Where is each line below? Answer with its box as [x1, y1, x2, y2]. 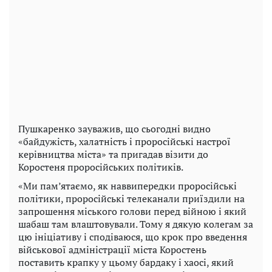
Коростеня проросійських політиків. [18, 160, 183, 174]
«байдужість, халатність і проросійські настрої [18, 134, 231, 148]
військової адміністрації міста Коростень [18, 242, 206, 256]
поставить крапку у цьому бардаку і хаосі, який [18, 255, 234, 269]
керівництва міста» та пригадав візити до [18, 147, 208, 161]
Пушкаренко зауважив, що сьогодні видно [18, 121, 211, 135]
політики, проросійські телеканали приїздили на [18, 191, 245, 205]
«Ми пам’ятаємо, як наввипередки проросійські [18, 178, 237, 192]
